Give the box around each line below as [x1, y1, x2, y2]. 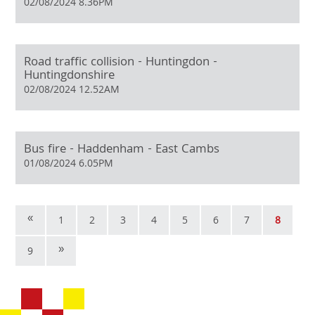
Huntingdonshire [24, 66, 115, 87]
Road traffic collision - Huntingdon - [24, 53, 218, 74]
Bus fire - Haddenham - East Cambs [24, 140, 220, 161]
